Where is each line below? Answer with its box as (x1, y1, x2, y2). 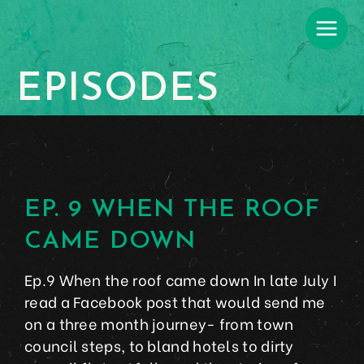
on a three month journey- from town (24, 312, 294, 335)
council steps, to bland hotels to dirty (24, 334, 294, 357)
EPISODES (16, 71, 219, 110)
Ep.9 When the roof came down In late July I (24, 268, 336, 291)
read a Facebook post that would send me (24, 290, 326, 313)
